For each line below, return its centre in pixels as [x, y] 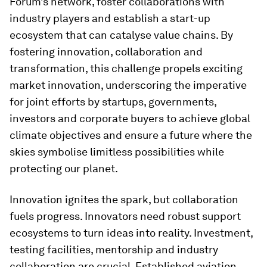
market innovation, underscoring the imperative [128, 85]
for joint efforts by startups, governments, [113, 102]
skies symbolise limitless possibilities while [117, 152]
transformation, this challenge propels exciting [126, 68]
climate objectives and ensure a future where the [131, 135]
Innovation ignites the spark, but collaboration [124, 199]
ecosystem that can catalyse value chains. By [121, 35]
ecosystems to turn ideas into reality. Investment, [131, 233]
